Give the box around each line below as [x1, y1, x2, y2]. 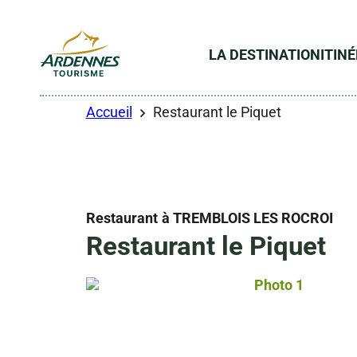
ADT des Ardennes [39, 82, 158, 99]
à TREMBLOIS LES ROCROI [161, 209, 333, 226]
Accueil [85, 104, 132, 120]
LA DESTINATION [209, 45, 321, 63]
